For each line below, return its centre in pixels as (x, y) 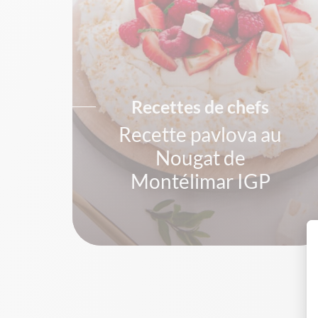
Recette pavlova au (200, 134)
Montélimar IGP (200, 181)
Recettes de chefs (200, 106)
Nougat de (200, 158)
